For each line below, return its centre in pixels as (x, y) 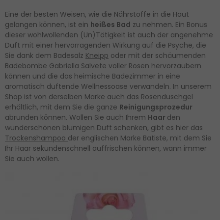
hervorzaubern (175, 66)
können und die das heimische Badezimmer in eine (93, 76)
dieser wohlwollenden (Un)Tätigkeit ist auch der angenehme (109, 35)
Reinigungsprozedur (156, 107)
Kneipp (97, 55)
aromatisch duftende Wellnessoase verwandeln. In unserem (108, 86)
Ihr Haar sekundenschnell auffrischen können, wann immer (106, 148)
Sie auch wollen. (32, 158)
